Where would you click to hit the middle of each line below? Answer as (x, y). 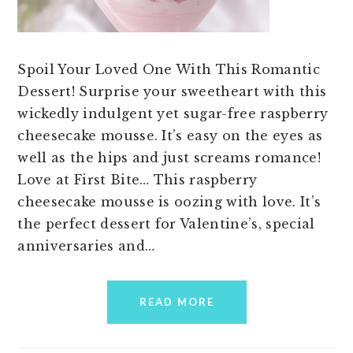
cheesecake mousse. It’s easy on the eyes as (170, 135)
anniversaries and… (86, 245)
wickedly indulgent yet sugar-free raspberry (173, 113)
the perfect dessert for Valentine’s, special (166, 223)
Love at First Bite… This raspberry (137, 179)
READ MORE (176, 301)
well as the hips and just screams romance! (169, 157)
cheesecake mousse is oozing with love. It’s (169, 201)
